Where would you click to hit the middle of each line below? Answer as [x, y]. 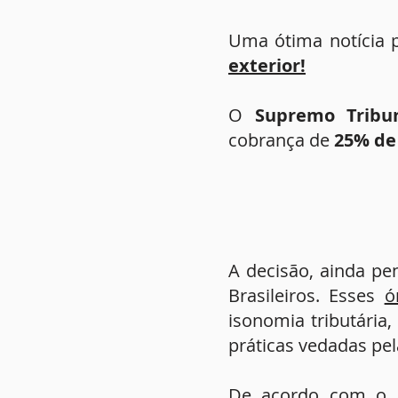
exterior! [267, 65]
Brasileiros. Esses [306, 295]
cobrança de [281, 140]
